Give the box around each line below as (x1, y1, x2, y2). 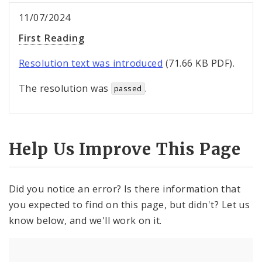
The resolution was (19, 82, 112, 95)
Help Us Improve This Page (9, 139, 241, 160)
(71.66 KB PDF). (163, 57, 235, 70)
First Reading (19, 32, 85, 45)
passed (113, 83, 142, 94)
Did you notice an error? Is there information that (9, 182, 241, 195)
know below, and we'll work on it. (9, 213, 162, 227)
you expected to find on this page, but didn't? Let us (9, 198, 250, 211)
